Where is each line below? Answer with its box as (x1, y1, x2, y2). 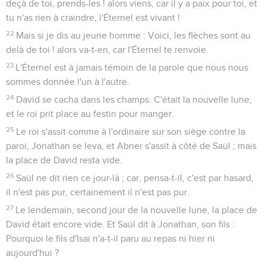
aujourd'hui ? (6, 248, 59, 258)
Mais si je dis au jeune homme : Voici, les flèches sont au (16, 30, 251, 40)
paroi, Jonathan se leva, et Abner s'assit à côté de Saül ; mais (6, 141, 256, 151)
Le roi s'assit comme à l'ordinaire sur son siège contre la (16, 126, 246, 137)
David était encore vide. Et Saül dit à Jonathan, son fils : (6, 219, 235, 229)
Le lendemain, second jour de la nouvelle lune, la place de (15, 205, 258, 215)
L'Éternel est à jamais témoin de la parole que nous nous (15, 62, 249, 72)
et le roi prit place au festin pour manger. (6, 109, 174, 119)
